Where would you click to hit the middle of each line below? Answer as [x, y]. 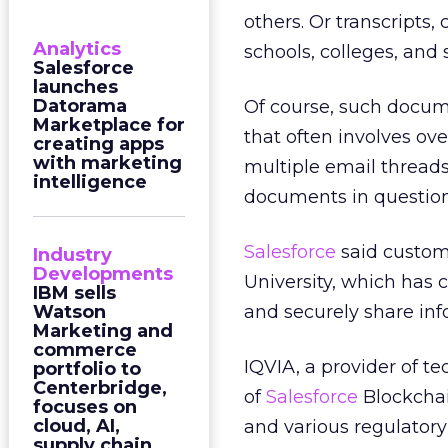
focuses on [85, 407]
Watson [69, 312]
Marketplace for [109, 125]
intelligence [90, 182]
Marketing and [103, 331]
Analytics [77, 49]
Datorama [80, 106]
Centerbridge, [100, 388]
